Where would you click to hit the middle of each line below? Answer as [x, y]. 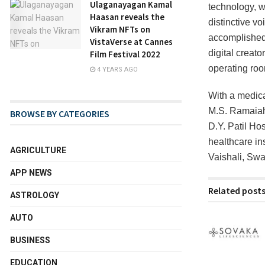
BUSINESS [30, 240]
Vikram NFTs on [120, 29]
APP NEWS [31, 173]
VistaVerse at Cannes [131, 42]
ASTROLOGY [35, 195]
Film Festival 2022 [125, 54]
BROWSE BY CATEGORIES [60, 114]
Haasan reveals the [127, 17]
